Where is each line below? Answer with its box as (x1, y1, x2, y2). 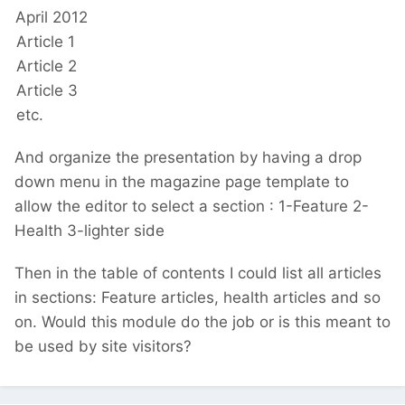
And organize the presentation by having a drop (14, 148, 362, 167)
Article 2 (16, 57, 77, 76)
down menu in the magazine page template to (14, 173, 349, 192)
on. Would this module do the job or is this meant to (14, 313, 391, 332)
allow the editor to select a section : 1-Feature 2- (14, 197, 369, 216)
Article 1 (16, 33, 75, 52)
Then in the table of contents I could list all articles (14, 264, 381, 283)
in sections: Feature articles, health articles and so (14, 288, 381, 307)
